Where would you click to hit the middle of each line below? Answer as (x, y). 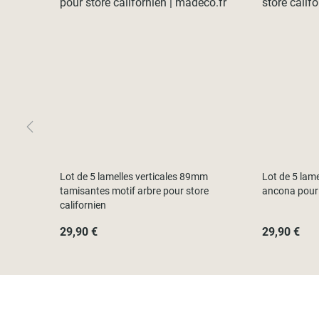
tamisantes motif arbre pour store (134, 190)
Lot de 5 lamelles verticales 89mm (134, 176)
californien (83, 205)
